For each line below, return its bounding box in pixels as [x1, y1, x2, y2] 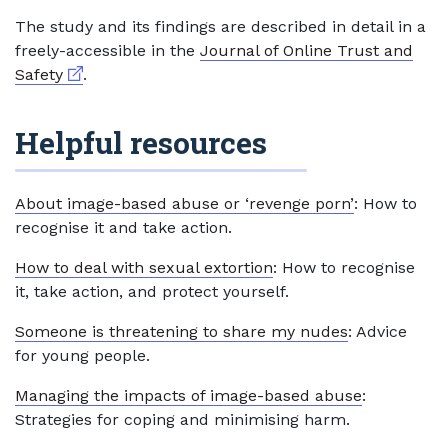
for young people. [15, 346, 150, 365]
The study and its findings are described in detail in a [15, 17, 426, 36]
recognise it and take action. [15, 218, 232, 237]
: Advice [348, 322, 407, 341]
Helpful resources [15, 123, 267, 162]
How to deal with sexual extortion [15, 258, 273, 277]
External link [62, 64, 159, 83]
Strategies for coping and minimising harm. [15, 410, 350, 429]
